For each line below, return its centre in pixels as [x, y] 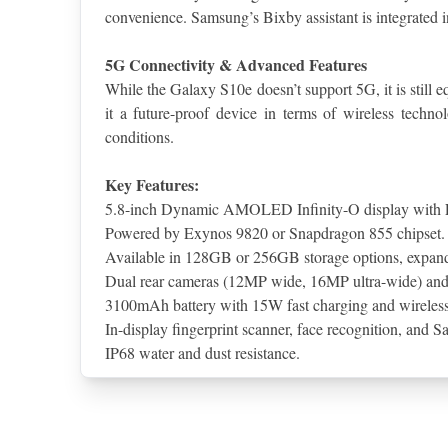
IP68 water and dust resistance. [202, 353]
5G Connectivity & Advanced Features [236, 65]
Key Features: [152, 185]
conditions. [139, 137]
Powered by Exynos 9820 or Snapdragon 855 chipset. [275, 233]
